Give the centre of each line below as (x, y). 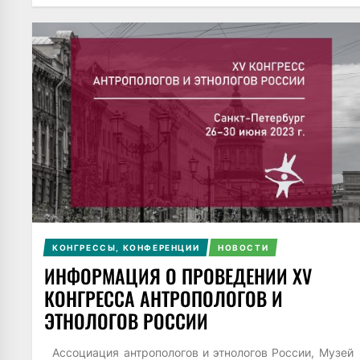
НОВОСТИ (243, 247)
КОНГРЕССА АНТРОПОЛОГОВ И (164, 298)
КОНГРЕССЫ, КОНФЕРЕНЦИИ (126, 247)
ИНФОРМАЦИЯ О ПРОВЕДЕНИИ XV (178, 275)
